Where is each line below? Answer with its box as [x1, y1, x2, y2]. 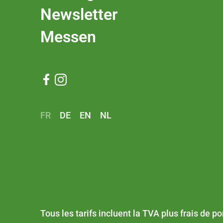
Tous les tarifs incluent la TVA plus [40, 208, 181, 219]
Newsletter [40, 5, 118, 24]
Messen [40, 27, 97, 47]
